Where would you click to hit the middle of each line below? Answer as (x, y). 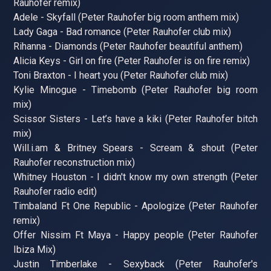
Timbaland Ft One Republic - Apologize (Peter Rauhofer (135, 206)
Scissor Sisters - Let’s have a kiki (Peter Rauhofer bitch (135, 119)
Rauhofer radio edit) (55, 191)
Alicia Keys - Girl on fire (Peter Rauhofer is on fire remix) (132, 60)
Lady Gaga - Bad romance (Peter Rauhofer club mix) (122, 31)
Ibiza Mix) (35, 249)
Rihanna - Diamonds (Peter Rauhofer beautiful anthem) (128, 46)
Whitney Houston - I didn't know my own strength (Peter (135, 177)
